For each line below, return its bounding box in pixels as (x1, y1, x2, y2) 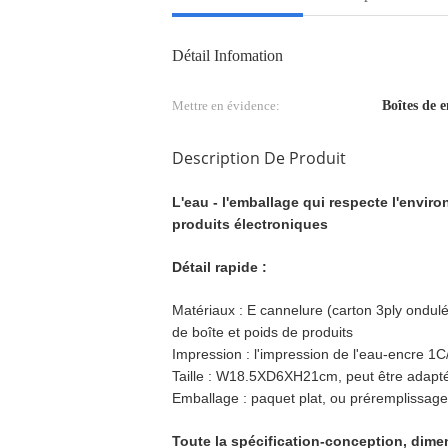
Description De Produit (172, 147, 346, 169)
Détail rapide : (172, 259, 267, 275)
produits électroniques (172, 216, 328, 232)
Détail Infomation (172, 47, 283, 64)
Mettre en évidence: (172, 98, 280, 113)
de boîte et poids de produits (172, 324, 353, 340)
